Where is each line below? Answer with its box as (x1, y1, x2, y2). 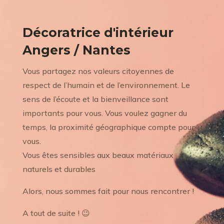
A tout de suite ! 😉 (22, 207, 90, 218)
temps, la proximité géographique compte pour (22, 121, 194, 132)
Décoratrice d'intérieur (22, 24, 173, 40)
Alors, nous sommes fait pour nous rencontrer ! (22, 185, 194, 196)
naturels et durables (22, 163, 95, 174)
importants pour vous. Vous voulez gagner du (22, 107, 187, 118)
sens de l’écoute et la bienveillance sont (22, 93, 168, 104)
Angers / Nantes (22, 42, 130, 57)
